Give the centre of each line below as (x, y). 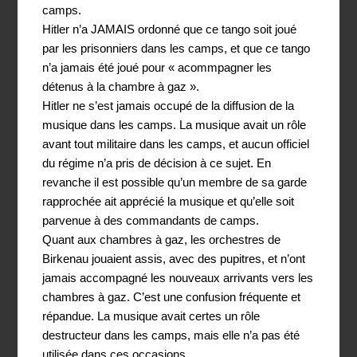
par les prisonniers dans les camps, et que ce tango (177, 48)
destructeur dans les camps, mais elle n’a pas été (171, 335)
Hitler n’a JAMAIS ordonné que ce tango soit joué (170, 29)
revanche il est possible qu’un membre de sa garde (175, 182)
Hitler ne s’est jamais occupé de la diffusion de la (169, 105)
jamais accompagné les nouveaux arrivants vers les (178, 277)
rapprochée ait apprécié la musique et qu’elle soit (169, 201)
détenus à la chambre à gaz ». (121, 86)
